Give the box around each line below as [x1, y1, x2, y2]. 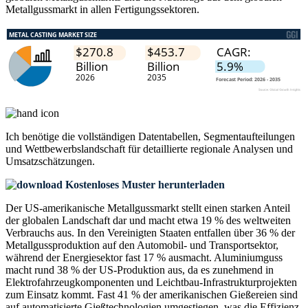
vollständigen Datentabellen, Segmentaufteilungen [78, 131, 295, 143]
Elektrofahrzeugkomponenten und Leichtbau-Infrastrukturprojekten [5, 276, 297, 289]
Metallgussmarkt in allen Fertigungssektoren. [5, 3, 199, 16]
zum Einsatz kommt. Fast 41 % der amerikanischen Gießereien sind [5, 289, 298, 301]
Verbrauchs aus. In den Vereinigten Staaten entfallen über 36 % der [5, 227, 295, 239]
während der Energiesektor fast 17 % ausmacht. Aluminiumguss [5, 252, 283, 264]
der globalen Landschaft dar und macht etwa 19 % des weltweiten [5, 214, 291, 227]
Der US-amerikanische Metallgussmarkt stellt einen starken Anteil [5, 202, 290, 214]
